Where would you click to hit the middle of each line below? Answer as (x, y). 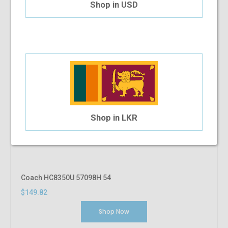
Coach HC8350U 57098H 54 (66, 178)
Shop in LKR (114, 118)
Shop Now (114, 212)
